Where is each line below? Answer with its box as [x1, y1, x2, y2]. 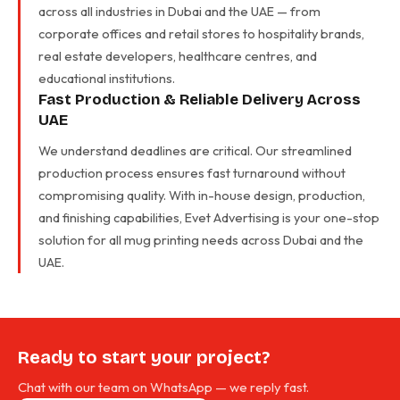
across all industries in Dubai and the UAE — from [38, 3, 321, 20]
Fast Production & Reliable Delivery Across [38, 90, 361, 109]
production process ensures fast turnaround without [38, 164, 346, 181]
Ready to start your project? [18, 346, 270, 368]
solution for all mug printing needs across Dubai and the [38, 231, 363, 248]
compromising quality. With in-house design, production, [38, 187, 365, 204]
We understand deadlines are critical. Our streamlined [38, 142, 352, 159]
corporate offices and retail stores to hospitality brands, [38, 25, 364, 42]
